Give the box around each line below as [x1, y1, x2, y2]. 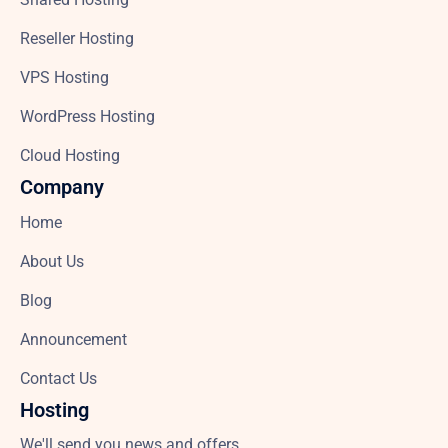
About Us [20, 252, 84, 272]
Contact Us [20, 369, 97, 389]
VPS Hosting [20, 68, 109, 88]
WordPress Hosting [20, 107, 155, 127]
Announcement [20, 330, 127, 350]
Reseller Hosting [20, 29, 134, 49]
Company [20, 175, 104, 200]
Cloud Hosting [20, 146, 120, 166]
